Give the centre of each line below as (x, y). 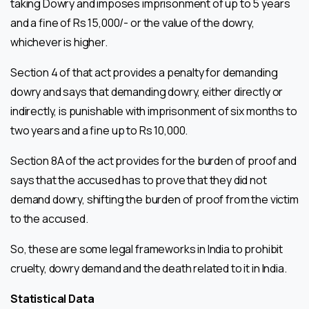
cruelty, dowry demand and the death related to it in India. (149, 268)
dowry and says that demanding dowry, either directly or (147, 91)
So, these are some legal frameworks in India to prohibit (147, 249)
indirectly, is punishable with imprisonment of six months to (154, 111)
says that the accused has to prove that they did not (139, 180)
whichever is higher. (59, 42)
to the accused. (49, 218)
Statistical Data (52, 298)
